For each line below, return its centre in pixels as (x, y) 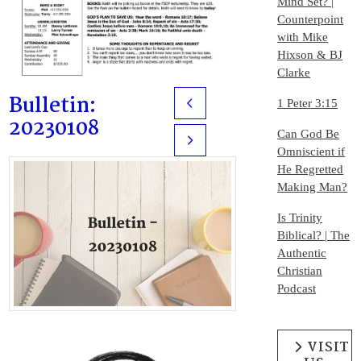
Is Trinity (300, 218)
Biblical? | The (314, 236)
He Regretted (311, 170)
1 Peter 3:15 (308, 104)
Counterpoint (311, 20)
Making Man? (313, 187)
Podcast (297, 289)
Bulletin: (53, 107)
